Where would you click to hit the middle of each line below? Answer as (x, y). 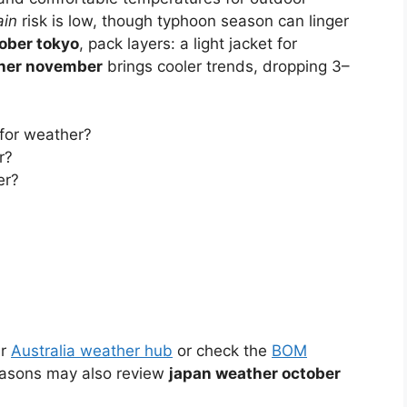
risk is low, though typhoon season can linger (183, 20)
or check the (222, 350)
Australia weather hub (92, 350)
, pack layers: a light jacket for (188, 43)
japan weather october (255, 373)
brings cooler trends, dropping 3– (226, 66)
